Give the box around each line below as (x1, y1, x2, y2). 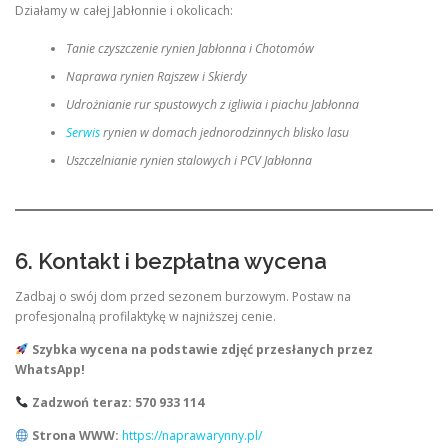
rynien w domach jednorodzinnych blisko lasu (99, 124, 349, 142)
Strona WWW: (31, 427, 119, 445)
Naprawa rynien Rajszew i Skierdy (65, 68, 247, 86)
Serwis (65, 124, 100, 142)
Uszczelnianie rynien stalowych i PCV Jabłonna (65, 152, 312, 170)
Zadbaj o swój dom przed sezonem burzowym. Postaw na (15, 288, 351, 305)
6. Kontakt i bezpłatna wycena (15, 247, 327, 274)
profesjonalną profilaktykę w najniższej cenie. (15, 308, 276, 325)
